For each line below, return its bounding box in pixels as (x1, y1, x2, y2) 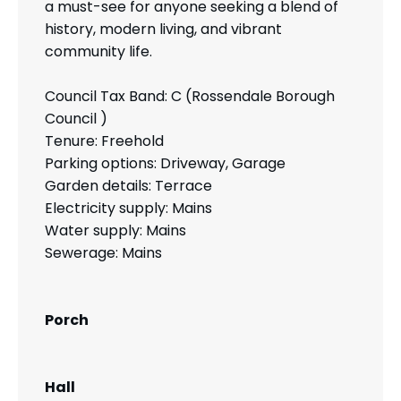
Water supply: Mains (45, 220, 186, 242)
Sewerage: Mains (45, 243, 162, 264)
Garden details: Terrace (45, 175, 212, 197)
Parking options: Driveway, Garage (45, 153, 286, 175)
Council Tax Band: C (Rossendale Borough (45, 86, 335, 107)
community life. (45, 41, 152, 63)
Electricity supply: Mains (45, 198, 212, 219)
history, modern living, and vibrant (45, 19, 282, 40)
